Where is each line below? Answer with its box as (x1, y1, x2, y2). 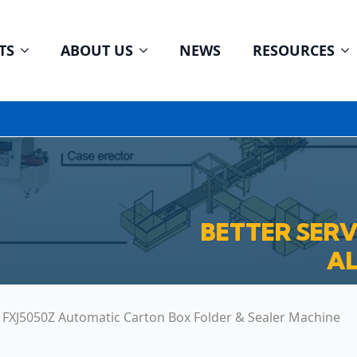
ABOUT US (61, 41, 133, 60)
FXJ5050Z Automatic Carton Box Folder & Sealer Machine (2, 308, 340, 326)
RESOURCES (253, 41, 335, 60)
